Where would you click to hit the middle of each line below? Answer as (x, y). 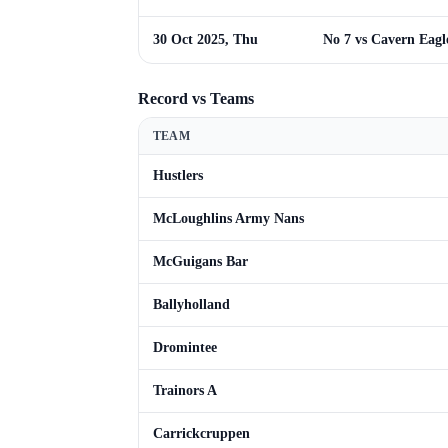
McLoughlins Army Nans (228, 218)
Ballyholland (191, 304)
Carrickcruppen (201, 433)
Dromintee (185, 347)
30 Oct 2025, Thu (205, 39)
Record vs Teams (196, 98)
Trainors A (185, 390)
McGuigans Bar (200, 261)
